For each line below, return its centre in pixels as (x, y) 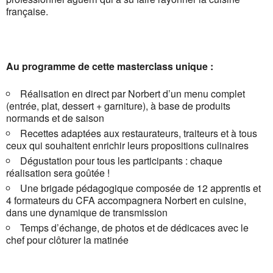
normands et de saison (55, 118)
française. (27, 12)
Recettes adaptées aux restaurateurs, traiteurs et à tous (139, 133)
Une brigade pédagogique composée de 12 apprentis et (140, 188)
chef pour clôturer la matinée (67, 240)
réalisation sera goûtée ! (58, 173)
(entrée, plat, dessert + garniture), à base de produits (118, 106)
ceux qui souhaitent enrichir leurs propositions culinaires (127, 146)
